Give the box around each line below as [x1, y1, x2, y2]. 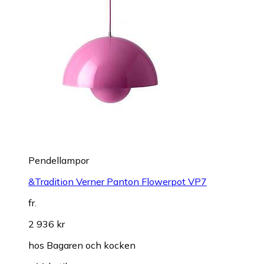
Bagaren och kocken [47, 239, 136, 251]
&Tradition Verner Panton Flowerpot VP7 [28, 175, 207, 187]
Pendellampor [28, 154, 89, 166]
